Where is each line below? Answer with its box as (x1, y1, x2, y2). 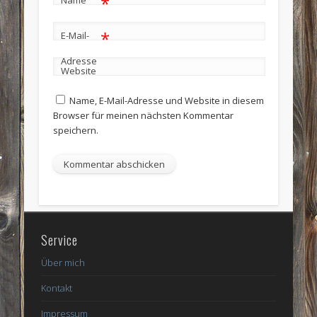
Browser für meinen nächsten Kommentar (52, 108, 234, 122)
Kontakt (41, 282, 73, 295)
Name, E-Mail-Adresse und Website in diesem (69, 93, 264, 107)
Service (41, 231, 79, 250)
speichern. (52, 123, 98, 137)
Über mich (41, 256, 86, 270)
